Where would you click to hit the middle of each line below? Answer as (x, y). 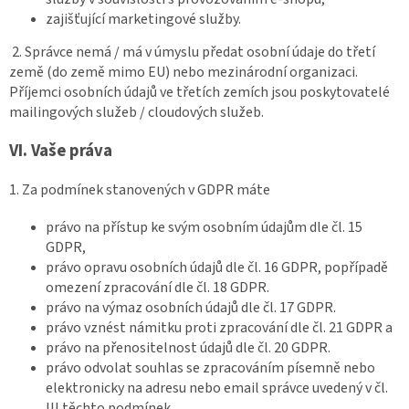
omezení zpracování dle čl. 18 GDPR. (157, 287)
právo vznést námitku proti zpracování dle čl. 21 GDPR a (219, 327)
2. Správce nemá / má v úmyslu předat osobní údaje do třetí (194, 52)
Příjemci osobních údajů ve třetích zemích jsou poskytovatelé (199, 92)
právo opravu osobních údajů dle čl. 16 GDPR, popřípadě (217, 267)
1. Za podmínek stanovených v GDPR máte (140, 189)
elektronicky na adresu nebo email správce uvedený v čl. (217, 388)
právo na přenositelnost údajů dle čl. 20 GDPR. (188, 347)
